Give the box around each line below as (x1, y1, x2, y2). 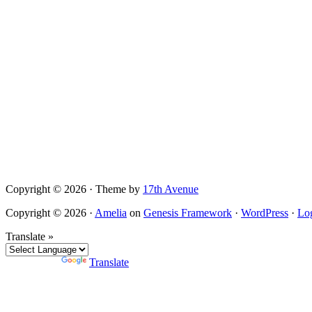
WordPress (241, 207, 288, 219)
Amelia (95, 207, 127, 219)
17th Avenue (143, 183, 198, 196)
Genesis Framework (143, 207, 232, 219)
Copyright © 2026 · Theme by (6, 183, 143, 196)
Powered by (6, 256, 61, 269)
